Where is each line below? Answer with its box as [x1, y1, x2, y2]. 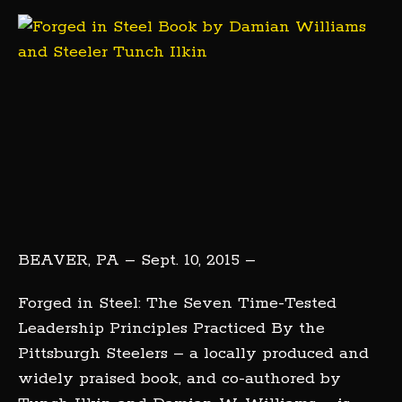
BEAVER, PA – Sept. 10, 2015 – [18, 250, 256, 270]
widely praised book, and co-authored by [18, 369, 341, 389]
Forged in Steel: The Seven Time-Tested [18, 293, 336, 313]
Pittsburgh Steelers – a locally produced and [18, 344, 369, 363]
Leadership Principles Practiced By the [18, 319, 325, 338]
